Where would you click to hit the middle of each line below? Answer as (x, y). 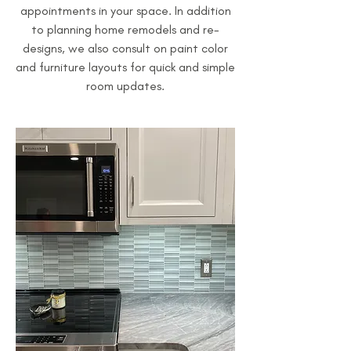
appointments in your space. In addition (125, 11)
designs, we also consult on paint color (125, 48)
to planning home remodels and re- (125, 29)
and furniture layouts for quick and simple (125, 67)
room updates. (125, 86)
